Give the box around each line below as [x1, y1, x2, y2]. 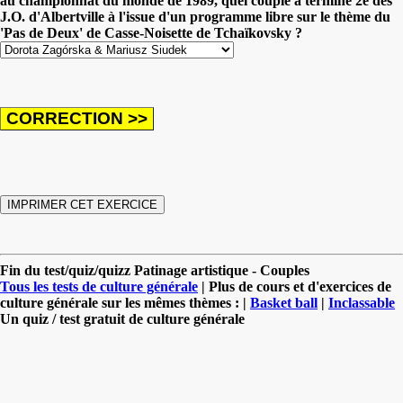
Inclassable [328, 294, 395, 310]
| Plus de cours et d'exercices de [198, 278, 391, 294]
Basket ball [250, 294, 318, 310]
